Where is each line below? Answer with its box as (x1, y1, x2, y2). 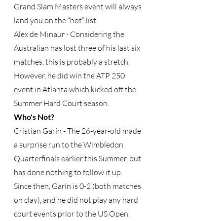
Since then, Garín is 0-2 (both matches (14, 181, 143, 191)
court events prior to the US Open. (14, 209, 130, 219)
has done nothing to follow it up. (14, 167, 125, 177)
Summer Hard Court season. (14, 98, 110, 108)
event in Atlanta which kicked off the (14, 84, 138, 94)
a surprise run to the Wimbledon (14, 140, 125, 149)
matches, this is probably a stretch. (14, 57, 133, 67)
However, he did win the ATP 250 (14, 71, 126, 80)
